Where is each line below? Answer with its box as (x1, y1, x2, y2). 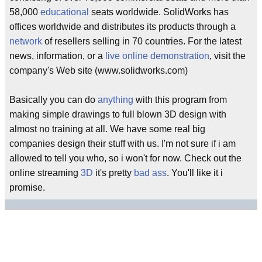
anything (98, 95, 133, 105)
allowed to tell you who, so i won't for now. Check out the (9, 153, 242, 163)
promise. (9, 182, 45, 192)
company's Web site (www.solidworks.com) (9, 65, 188, 75)
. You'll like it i (167, 168, 223, 178)
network (9, 36, 42, 46)
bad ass (134, 168, 167, 178)
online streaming (9, 168, 81, 178)
